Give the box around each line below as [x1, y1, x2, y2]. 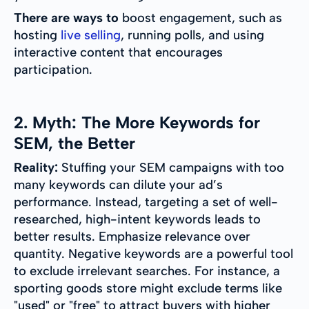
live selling [61, 28, 121, 43]
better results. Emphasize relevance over [14, 229, 250, 245]
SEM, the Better [14, 133, 135, 154]
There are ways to [14, 10, 122, 26]
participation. [14, 62, 92, 78]
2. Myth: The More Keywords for [14, 112, 260, 133]
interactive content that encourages [14, 45, 223, 61]
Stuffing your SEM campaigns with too [58, 160, 284, 176]
